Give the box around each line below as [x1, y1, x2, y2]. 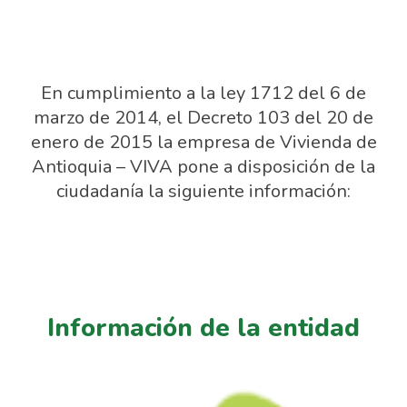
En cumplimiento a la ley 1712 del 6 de [41, 81, 366, 105]
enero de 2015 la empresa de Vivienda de [30, 130, 377, 154]
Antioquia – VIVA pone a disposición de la [32, 154, 375, 179]
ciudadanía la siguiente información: [56, 179, 351, 203]
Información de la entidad [47, 311, 360, 345]
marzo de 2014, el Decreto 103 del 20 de [34, 105, 373, 130]
